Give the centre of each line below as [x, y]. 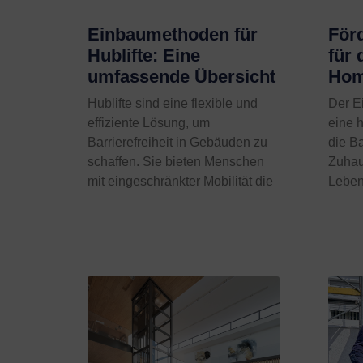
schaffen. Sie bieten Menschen [175, 162]
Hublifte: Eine [143, 56]
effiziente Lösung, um [148, 123]
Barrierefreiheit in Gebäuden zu [177, 143]
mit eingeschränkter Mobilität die [180, 181]
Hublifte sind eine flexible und [172, 104]
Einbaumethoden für [172, 35]
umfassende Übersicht [181, 77]
